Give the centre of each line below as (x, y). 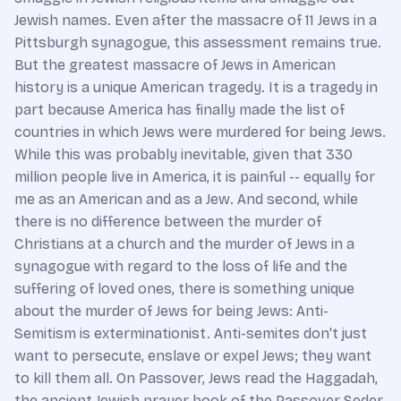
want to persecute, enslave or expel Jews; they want (193, 355)
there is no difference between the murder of (168, 221)
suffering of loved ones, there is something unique (184, 288)
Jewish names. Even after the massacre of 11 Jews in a (196, 20)
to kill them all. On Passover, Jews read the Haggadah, (196, 378)
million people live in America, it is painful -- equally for (195, 176)
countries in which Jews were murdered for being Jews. (200, 132)
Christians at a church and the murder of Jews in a (184, 243)
